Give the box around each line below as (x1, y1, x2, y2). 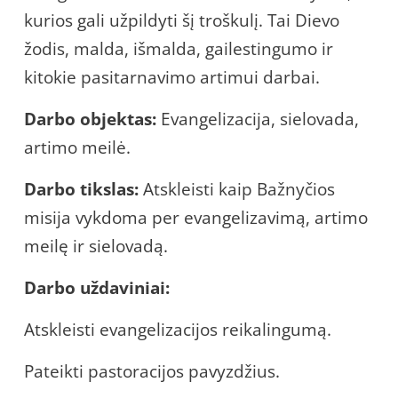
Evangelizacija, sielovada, (161, 107, 359, 131)
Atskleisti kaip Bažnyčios (143, 177, 335, 201)
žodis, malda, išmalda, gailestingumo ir (24, 36, 333, 60)
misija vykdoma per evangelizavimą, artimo (24, 205, 368, 229)
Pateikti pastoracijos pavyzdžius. (24, 359, 280, 383)
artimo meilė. (24, 135, 131, 159)
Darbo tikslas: (24, 177, 139, 201)
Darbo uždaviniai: (24, 275, 170, 299)
